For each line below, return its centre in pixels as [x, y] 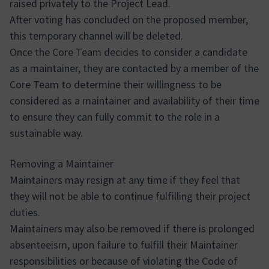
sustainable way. [46, 133]
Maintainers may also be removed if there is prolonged [132, 228]
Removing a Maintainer [62, 164]
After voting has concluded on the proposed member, [129, 20]
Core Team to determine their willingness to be [116, 84]
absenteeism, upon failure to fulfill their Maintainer [124, 245]
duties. [25, 212]
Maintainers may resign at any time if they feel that [125, 180]
